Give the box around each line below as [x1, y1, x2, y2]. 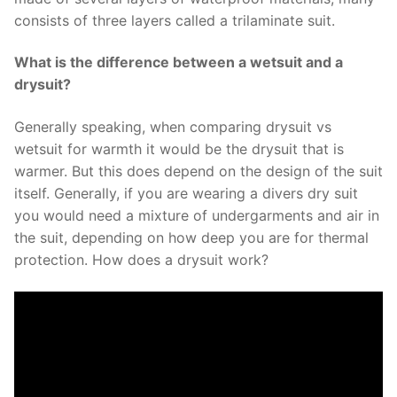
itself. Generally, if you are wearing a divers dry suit [14, 183, 358, 202]
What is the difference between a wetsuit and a [14, 53, 343, 72]
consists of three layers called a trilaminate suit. [14, 11, 335, 29]
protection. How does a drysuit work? [14, 250, 269, 269]
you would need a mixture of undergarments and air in [14, 206, 379, 224]
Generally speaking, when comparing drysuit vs [14, 117, 331, 136]
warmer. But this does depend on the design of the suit [14, 161, 383, 180]
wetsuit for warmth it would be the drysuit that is [14, 139, 344, 158]
